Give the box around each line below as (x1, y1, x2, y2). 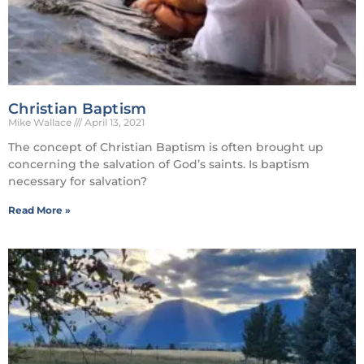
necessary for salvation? (8, 173, 147, 188)
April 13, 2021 (82, 115, 145, 128)
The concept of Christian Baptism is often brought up (8, 139, 323, 154)
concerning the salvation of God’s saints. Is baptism (8, 156, 310, 171)
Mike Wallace (8, 115, 74, 128)
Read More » (8, 203, 71, 216)
